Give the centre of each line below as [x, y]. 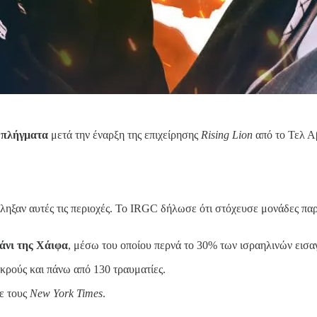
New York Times [66, 294]
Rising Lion [227, 134]
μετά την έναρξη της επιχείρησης [125, 134]
